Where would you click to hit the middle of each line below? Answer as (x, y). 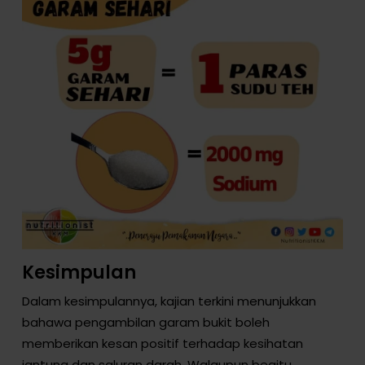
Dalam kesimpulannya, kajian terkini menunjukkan (169, 301)
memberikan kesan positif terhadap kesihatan (162, 344)
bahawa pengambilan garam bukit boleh (145, 323)
